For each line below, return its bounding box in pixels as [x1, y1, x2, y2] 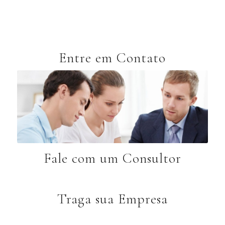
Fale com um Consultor [43, 149, 181, 167]
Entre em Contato [59, 49, 166, 66]
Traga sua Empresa [57, 190, 168, 207]
